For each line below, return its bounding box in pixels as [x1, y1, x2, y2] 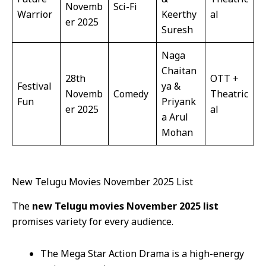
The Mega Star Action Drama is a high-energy [40, 247, 244, 261]
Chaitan [161, 64, 197, 78]
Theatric [210, 87, 248, 101]
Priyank [161, 95, 196, 109]
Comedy [113, 87, 148, 101]
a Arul [161, 110, 188, 124]
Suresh [161, 23, 193, 37]
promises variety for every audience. [12, 215, 173, 229]
